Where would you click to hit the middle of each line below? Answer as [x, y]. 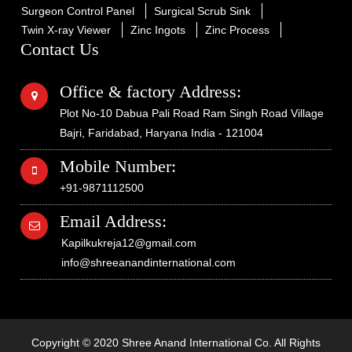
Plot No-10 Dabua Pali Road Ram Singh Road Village [192, 114]
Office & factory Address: [150, 92]
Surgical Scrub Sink [202, 11]
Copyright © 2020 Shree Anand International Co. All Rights [176, 343]
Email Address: [113, 222]
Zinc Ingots [158, 30]
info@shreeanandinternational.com [148, 263]
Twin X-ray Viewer [66, 30]
